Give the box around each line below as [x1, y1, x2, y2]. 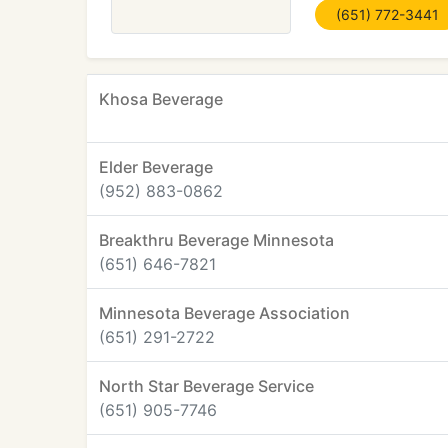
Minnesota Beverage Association [99, 303, 350, 323]
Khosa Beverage [99, 89, 223, 109]
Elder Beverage [99, 157, 213, 177]
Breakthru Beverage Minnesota [99, 230, 334, 250]
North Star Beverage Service [99, 376, 314, 396]
